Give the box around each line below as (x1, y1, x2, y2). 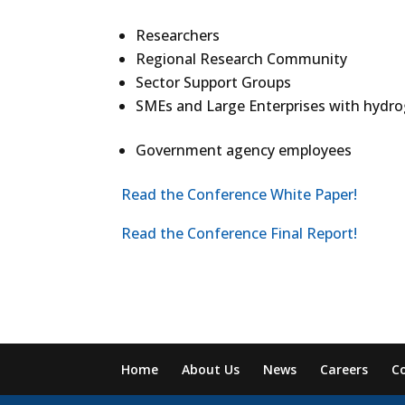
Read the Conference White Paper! (121, 184, 358, 204)
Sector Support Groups (136, 72, 292, 92)
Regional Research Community (136, 49, 348, 69)
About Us (182, 361, 240, 378)
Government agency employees (136, 140, 353, 160)
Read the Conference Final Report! (121, 223, 358, 243)
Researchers (136, 25, 221, 45)
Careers (320, 361, 369, 378)
